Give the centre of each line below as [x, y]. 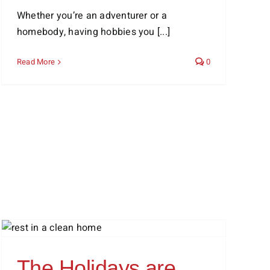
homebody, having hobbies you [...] [94, 32]
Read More [36, 62]
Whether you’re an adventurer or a [92, 16]
